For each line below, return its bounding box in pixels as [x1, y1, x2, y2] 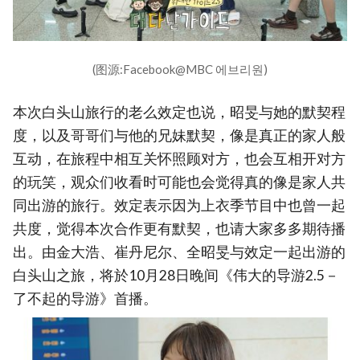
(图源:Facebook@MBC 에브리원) [92, 61, 268, 76]
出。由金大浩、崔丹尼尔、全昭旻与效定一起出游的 [13, 243, 346, 260]
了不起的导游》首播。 [13, 289, 157, 307]
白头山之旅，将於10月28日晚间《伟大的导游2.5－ [13, 266, 339, 284]
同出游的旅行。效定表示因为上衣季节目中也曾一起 [13, 196, 346, 214]
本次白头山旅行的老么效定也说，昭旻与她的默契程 [13, 103, 346, 121]
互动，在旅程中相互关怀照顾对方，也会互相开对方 [13, 149, 346, 167]
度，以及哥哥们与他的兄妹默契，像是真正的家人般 [13, 126, 346, 144]
